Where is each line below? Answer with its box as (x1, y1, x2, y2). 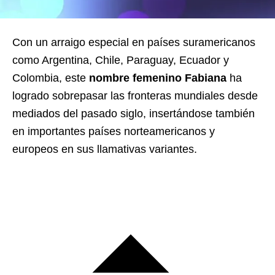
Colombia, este (12, 72, 89, 84)
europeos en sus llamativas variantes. (12, 143, 197, 155)
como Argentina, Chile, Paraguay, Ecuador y (12, 54, 229, 66)
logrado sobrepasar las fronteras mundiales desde (12, 90, 258, 102)
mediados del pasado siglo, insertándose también (12, 107, 255, 120)
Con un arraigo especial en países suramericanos (12, 36, 255, 48)
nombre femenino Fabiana (89, 72, 227, 84)
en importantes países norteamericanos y (12, 125, 215, 137)
